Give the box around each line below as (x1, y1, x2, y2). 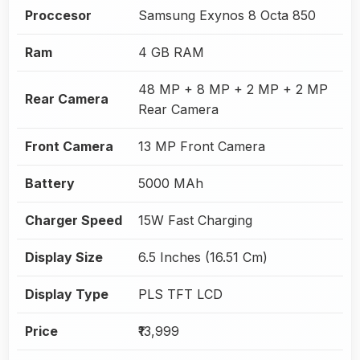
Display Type (25, 285, 108, 302)
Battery (25, 174, 75, 191)
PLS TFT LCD (138, 285, 223, 302)
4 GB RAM (138, 43, 204, 60)
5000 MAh (138, 174, 203, 191)
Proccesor (25, 6, 92, 23)
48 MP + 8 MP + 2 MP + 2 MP (138, 80, 328, 97)
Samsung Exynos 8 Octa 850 (138, 6, 316, 23)
